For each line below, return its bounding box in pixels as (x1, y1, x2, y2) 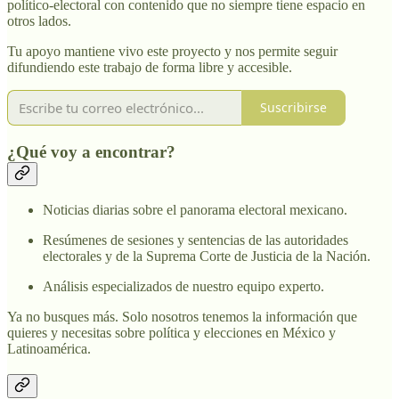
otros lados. (7, 12, 71, 28)
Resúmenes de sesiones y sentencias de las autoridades (43, 232, 348, 248)
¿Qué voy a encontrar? (7, 142, 175, 161)
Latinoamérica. (7, 341, 91, 357)
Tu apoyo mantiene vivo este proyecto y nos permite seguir (7, 43, 338, 59)
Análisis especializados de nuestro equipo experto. (43, 279, 324, 295)
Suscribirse (260, 99, 327, 117)
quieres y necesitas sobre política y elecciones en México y (7, 325, 336, 341)
